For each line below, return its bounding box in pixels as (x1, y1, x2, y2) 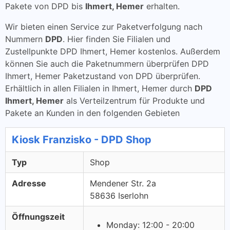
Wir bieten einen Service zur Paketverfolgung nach (5, 22, 202, 32)
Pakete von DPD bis (5, 1, 85, 11)
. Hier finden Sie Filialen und (63, 34, 170, 44)
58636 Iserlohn (90, 190, 148, 201)
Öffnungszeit (12, 212, 65, 222)
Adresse (12, 178, 46, 188)
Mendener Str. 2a (90, 178, 156, 188)
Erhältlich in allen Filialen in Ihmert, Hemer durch (5, 83, 195, 93)
